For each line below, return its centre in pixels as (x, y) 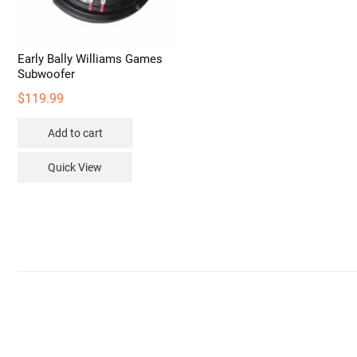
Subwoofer (46, 75)
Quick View (75, 168)
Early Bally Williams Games (90, 59)
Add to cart (75, 133)
